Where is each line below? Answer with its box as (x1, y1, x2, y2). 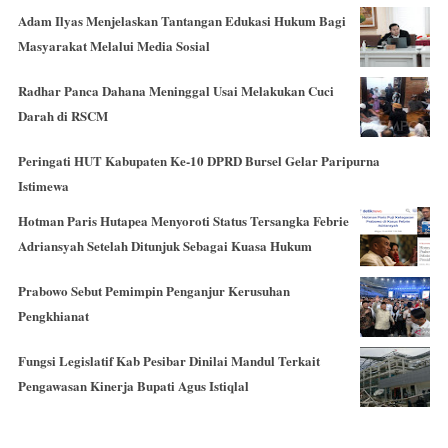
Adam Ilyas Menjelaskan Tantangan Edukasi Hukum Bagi (18, 10, 346, 30)
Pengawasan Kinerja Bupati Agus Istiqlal (18, 375, 249, 395)
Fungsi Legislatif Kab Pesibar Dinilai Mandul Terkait (18, 350, 320, 370)
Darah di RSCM (18, 105, 108, 125)
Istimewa (18, 175, 69, 195)
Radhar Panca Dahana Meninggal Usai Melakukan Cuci (18, 80, 334, 100)
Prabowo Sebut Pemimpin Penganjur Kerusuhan (18, 280, 290, 300)
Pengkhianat (18, 305, 89, 325)
